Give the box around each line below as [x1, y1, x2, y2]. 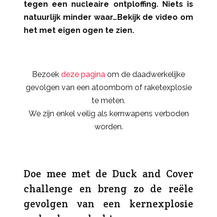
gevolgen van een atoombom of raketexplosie [25, 83, 192, 92]
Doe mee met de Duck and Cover [24, 167, 193, 180]
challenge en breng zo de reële [24, 182, 193, 195]
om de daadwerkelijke [105, 70, 185, 79]
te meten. [92, 96, 125, 105]
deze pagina [61, 70, 105, 79]
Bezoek [32, 70, 61, 79]
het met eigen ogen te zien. [24, 26, 134, 35]
